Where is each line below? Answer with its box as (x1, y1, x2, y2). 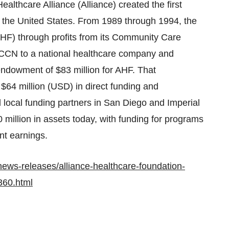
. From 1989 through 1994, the (73, 16, 197, 26)
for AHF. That (100, 65, 156, 75)
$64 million (1, 81, 45, 91)
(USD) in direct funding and (45, 81, 158, 91)
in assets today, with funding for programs (31, 114, 203, 124)
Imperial (167, 98, 200, 108)
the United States (2, 16, 73, 26)
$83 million (56, 65, 100, 75)
